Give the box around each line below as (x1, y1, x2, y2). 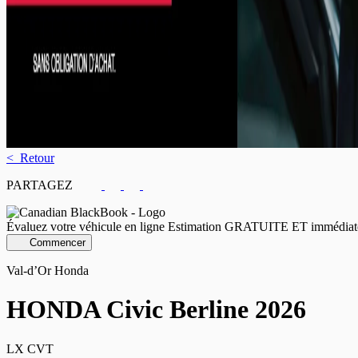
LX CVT (6, 341, 54, 356)
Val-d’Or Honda (6, 264, 89, 277)
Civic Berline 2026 (100, 295, 306, 324)
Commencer (29, 237, 86, 249)
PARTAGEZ (6, 178, 86, 192)
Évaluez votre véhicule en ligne (6, 220, 165, 233)
